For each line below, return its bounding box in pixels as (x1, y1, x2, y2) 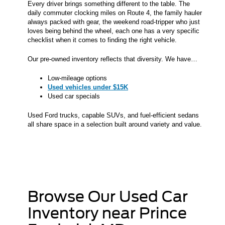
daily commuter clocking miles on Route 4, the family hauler (28, 9, 202, 17)
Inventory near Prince (28, 204, 187, 222)
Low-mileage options (48, 74, 107, 82)
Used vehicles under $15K (48, 83, 128, 91)
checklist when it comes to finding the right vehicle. (28, 36, 177, 44)
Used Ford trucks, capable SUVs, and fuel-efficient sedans (28, 111, 199, 120)
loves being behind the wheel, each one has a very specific (28, 27, 199, 35)
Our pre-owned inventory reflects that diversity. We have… (28, 55, 197, 63)
